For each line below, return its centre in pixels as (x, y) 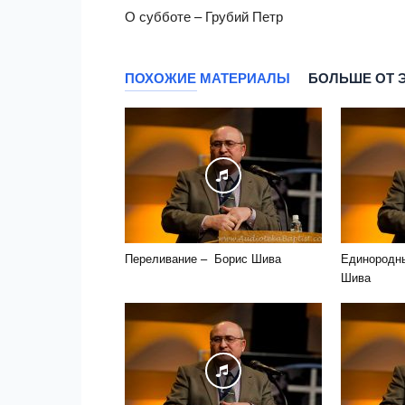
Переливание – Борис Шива (203, 258)
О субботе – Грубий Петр (204, 15)
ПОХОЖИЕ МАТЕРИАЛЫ (207, 78)
